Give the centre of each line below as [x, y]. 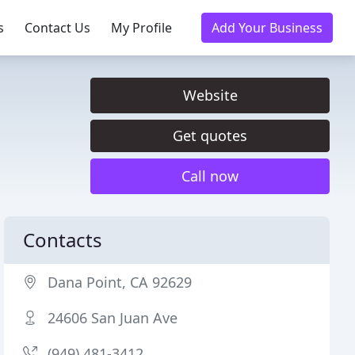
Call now [210, 176]
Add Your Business [267, 28]
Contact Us [57, 28]
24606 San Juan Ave [113, 318]
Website [210, 95]
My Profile [141, 28]
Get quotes [210, 136]
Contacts [63, 240]
